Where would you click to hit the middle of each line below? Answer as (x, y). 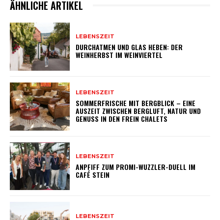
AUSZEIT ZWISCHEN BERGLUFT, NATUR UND (138, 111)
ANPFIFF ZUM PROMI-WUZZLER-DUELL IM (136, 167)
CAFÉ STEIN (93, 175)
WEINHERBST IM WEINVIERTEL (119, 55)
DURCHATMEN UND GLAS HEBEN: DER (129, 47)
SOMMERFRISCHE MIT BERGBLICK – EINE (136, 103)
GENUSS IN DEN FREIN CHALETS (122, 119)
